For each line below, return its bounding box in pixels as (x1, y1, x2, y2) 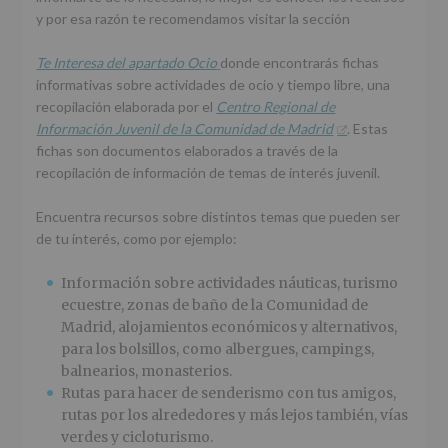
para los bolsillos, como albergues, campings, (61, 340, 375, 358)
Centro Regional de (216, 98, 336, 115)
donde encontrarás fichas (220, 54, 380, 71)
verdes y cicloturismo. (61, 428, 214, 446)
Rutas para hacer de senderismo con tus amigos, (61, 384, 397, 402)
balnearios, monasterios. (61, 362, 233, 380)
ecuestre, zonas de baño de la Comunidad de (61, 296, 369, 314)
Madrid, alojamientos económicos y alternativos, (61, 318, 398, 336)
